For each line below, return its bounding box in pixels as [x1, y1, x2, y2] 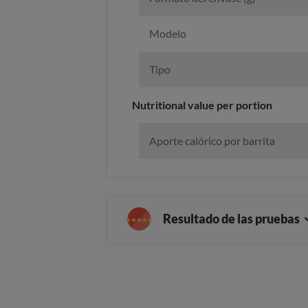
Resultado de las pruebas [163, 211, 302, 227]
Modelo [148, 27, 186, 41]
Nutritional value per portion [132, 98, 272, 112]
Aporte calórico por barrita [148, 134, 275, 148]
